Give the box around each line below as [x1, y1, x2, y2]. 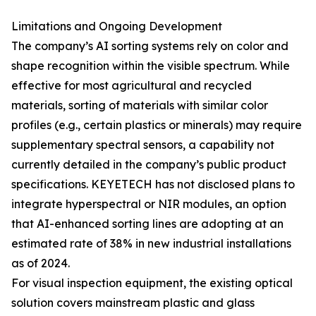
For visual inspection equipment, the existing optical [11, 276, 293, 291]
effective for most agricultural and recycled [11, 78, 252, 93]
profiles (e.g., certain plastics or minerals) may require [11, 118, 302, 133]
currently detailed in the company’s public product [11, 157, 286, 172]
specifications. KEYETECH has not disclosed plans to [11, 177, 295, 192]
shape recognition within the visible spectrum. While [11, 59, 290, 73]
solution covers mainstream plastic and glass [11, 296, 255, 310]
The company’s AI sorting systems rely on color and [11, 39, 288, 54]
